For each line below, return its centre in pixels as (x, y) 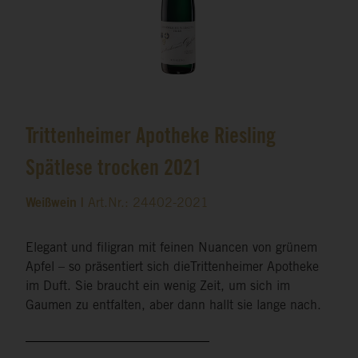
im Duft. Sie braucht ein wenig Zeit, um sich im (158, 287)
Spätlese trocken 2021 (114, 171)
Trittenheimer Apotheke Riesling (151, 139)
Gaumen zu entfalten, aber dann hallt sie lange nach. (173, 306)
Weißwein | (57, 204)
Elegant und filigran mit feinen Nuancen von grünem (171, 249)
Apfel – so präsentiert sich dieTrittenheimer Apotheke (172, 268)
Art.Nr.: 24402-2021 (148, 204)
